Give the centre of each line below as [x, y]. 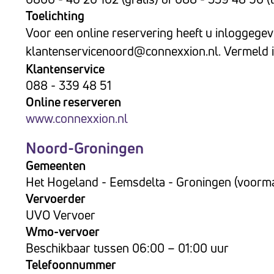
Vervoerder [56, 198]
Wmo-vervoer [63, 231]
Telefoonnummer [71, 265]
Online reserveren [73, 102]
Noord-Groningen [85, 148]
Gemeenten [56, 165]
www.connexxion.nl [77, 118]
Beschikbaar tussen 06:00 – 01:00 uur [127, 248]
